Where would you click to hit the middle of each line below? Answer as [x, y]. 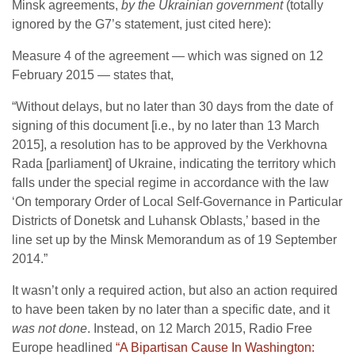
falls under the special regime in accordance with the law [170, 183]
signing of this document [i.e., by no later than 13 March [166, 126]
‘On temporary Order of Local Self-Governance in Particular [177, 202]
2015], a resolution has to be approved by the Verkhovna [170, 145]
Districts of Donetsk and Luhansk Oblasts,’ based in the [166, 221]
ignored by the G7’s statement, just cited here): [141, 24]
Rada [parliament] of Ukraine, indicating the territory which [174, 164]
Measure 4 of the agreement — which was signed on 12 [168, 56]
